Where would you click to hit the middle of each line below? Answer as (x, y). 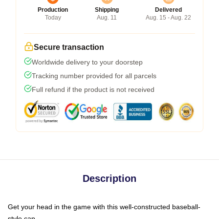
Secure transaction (69, 47)
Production (53, 10)
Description (109, 178)
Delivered (168, 10)
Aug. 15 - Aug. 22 (168, 18)
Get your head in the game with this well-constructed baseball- (104, 207)
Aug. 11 (107, 18)
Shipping (107, 10)
